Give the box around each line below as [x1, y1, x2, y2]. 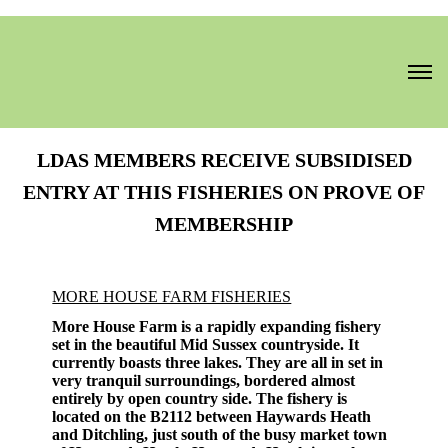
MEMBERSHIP [155, 213, 293, 235]
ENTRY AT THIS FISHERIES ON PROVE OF [23, 181, 425, 203]
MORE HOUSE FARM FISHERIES [52, 288, 292, 305]
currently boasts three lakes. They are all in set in [52, 354, 384, 371]
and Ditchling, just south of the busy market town [52, 426, 388, 443]
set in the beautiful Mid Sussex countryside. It [52, 336, 360, 353]
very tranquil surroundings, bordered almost [52, 372, 356, 389]
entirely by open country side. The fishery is [52, 390, 348, 407]
